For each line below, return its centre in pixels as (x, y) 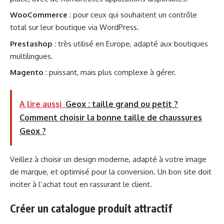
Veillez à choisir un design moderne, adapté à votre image (108, 159)
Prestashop (31, 43)
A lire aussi (40, 104)
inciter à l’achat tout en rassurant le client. (81, 184)
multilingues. (31, 56)
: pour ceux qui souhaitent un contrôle (132, 15)
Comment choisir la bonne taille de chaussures (111, 117)
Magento (27, 72)
